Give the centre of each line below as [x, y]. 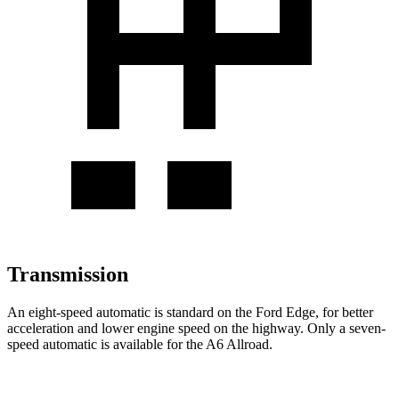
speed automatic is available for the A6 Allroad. [140, 344]
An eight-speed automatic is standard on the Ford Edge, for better [190, 312]
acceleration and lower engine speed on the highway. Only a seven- [196, 328]
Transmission [68, 274]
